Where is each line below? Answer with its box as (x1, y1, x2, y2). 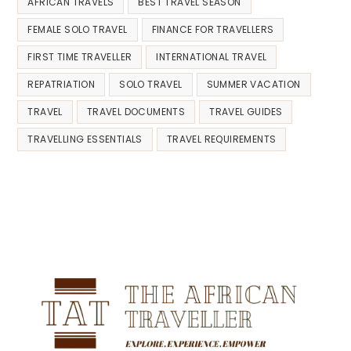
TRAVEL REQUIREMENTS (166, 132, 277, 146)
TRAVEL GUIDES (209, 104, 283, 118)
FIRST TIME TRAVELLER (27, 49, 132, 63)
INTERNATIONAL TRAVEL (156, 49, 267, 63)
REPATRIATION (27, 77, 96, 91)
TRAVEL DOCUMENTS (86, 104, 186, 118)
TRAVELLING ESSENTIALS (27, 132, 143, 146)
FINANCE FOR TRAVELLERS (151, 22, 274, 36)
